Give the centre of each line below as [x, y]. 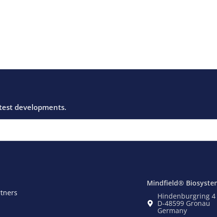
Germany [172, 211]
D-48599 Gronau [184, 203]
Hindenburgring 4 [187, 196]
